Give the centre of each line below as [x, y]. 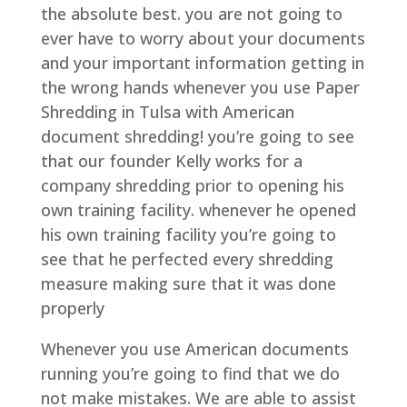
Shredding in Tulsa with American [167, 111]
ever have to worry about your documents [203, 38]
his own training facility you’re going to [188, 234]
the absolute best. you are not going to [191, 13]
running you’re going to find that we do [190, 373]
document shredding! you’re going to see [197, 136]
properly [72, 308]
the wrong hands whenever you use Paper [200, 87]
